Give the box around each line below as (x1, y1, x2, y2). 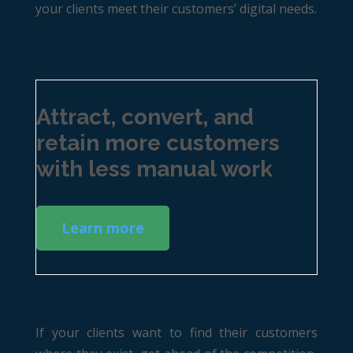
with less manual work (35, 156, 273, 182)
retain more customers (35, 130, 280, 156)
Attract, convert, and (35, 104, 254, 130)
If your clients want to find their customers (35, 324, 318, 341)
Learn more (61, 218, 144, 237)
